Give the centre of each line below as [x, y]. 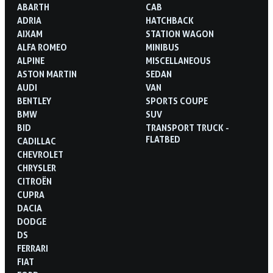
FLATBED [163, 139]
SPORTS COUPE [177, 101]
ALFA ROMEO [42, 47]
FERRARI [33, 248]
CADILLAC [37, 141]
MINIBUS [162, 47]
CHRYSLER [37, 168]
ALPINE [31, 60]
